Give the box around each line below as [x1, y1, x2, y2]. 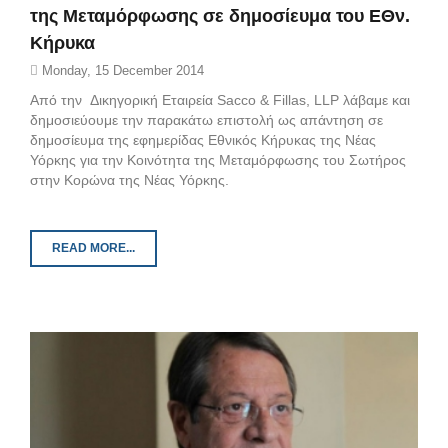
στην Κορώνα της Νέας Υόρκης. [30, 172, 229, 189]
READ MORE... [52, 241, 135, 256]
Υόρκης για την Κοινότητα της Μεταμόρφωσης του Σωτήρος [30, 152, 406, 169]
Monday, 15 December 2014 [38, 63, 204, 79]
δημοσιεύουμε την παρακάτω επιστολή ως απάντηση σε [30, 112, 383, 129]
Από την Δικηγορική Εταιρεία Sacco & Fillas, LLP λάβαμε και [30, 92, 410, 109]
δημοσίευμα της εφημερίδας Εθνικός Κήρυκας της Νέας [30, 132, 376, 149]
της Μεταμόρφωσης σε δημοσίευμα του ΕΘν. [30, 6, 410, 27]
